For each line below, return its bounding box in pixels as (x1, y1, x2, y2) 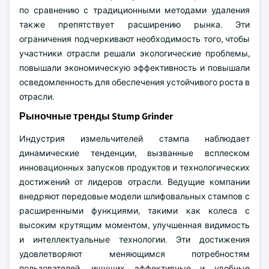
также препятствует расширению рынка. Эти (19, 19, 250, 30)
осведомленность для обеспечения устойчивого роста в (19, 77, 250, 88)
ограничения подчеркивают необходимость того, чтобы (19, 34, 250, 44)
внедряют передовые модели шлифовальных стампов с (19, 191, 250, 202)
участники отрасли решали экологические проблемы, (19, 48, 250, 59)
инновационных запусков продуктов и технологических (19, 162, 250, 173)
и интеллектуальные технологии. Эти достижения (19, 234, 250, 245)
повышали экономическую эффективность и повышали (19, 62, 250, 73)
